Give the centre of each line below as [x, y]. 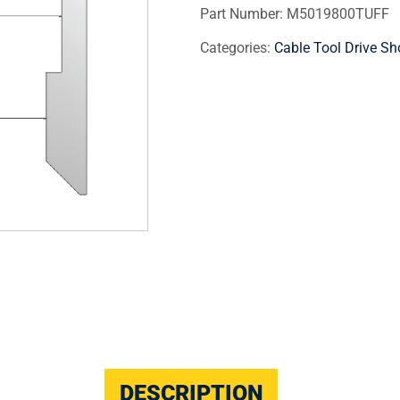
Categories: [237, 47]
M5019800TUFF [338, 13]
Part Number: [243, 13]
